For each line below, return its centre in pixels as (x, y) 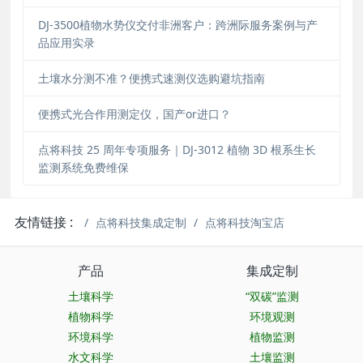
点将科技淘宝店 (245, 223)
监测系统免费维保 (83, 167)
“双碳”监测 (272, 297)
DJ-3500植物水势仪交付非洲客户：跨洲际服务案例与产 (177, 24)
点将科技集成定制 (141, 223)
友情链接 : (44, 222)
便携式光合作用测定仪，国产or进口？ (134, 113)
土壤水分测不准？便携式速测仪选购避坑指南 (151, 78)
